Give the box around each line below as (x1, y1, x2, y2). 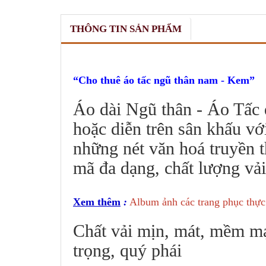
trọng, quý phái (73, 240, 182, 260)
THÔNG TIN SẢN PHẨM (70, 23, 182, 34)
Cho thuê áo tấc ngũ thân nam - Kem (78, 74, 249, 86)
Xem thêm (73, 195, 121, 208)
